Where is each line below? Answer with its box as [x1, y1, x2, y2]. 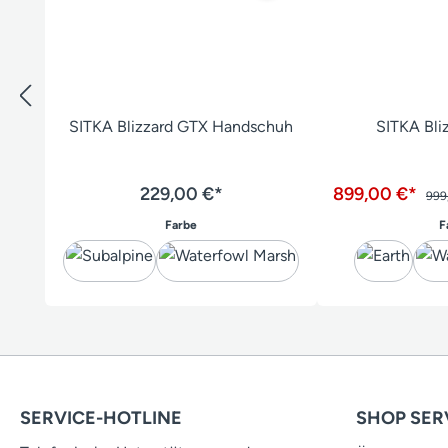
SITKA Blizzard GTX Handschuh [69, 116, 293, 136]
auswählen [196, 216, 258, 231]
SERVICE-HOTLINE [20, 407, 182, 429]
